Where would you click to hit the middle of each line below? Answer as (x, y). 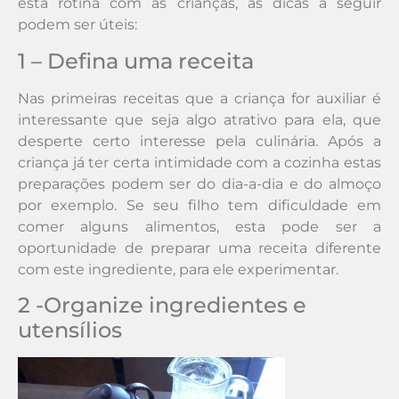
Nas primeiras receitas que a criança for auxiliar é (199, 98)
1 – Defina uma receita (136, 61)
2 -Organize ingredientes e (162, 305)
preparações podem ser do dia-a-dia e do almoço (199, 183)
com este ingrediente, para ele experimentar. (178, 269)
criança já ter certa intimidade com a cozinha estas (199, 162)
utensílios (70, 330)
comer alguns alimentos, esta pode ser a (199, 226)
